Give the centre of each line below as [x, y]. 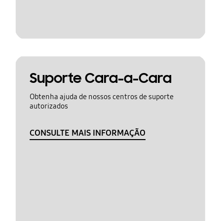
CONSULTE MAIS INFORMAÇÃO [87, 133]
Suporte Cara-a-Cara [100, 78]
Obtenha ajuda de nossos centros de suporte [101, 97]
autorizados [49, 106]
